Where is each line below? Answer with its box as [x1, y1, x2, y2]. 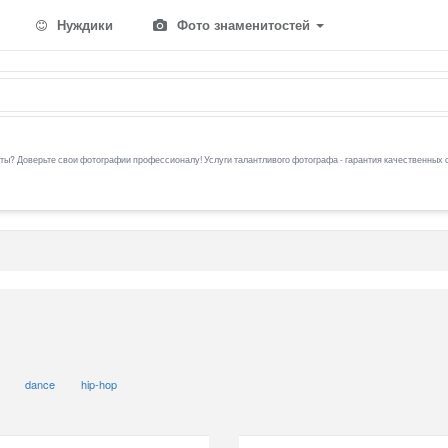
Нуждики [53, 15, 113, 34]
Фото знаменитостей [173, 15, 314, 34]
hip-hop [81, 376, 118, 392]
